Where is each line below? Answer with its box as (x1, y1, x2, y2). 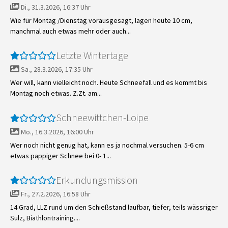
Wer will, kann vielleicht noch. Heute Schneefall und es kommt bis (10, 78, 207, 88)
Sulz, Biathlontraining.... (10, 213, 80, 222)
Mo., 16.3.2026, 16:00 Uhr (19, 127, 94, 136)
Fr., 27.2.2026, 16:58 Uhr (19, 189, 91, 199)
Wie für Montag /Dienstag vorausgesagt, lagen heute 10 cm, (10, 16, 192, 25)
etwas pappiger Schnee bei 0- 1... (10, 151, 111, 160)
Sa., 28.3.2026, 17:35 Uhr (19, 65, 93, 74)
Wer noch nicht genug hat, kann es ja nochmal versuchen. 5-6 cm (10, 140, 204, 150)
